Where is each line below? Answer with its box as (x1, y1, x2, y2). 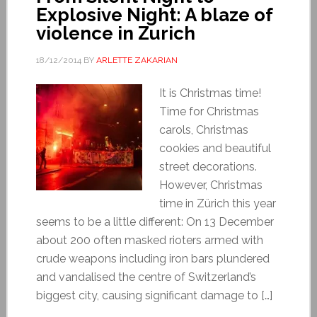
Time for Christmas (158, 104, 259, 118)
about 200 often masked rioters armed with (35, 233, 263, 247)
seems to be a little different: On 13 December (35, 214, 274, 229)
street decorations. (158, 159, 257, 173)
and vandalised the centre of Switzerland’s (35, 270, 256, 284)
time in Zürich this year (158, 196, 276, 210)
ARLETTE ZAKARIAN (96, 54, 178, 65)
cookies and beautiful (158, 141, 271, 155)
